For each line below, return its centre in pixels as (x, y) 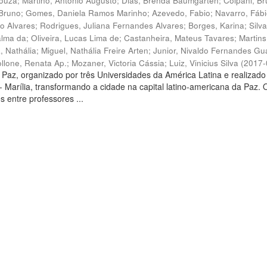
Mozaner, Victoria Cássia (118, 63)
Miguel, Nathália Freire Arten (95, 50)
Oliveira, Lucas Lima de (75, 38)
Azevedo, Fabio (181, 13)
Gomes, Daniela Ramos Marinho (87, 13)
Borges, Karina (217, 25)
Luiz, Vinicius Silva (204, 63)
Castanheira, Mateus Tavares (179, 38)
